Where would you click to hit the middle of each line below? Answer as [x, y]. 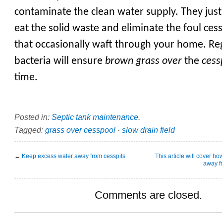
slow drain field [148, 130]
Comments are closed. [148, 195]
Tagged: [30, 130]
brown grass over [145, 61]
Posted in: [33, 117]
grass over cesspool [80, 130]
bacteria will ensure [60, 61]
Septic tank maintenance [95, 117]
